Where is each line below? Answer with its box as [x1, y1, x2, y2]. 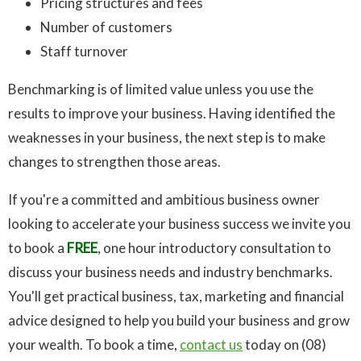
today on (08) [243, 336, 326, 354]
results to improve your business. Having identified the [8, 105, 335, 122]
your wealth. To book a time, [8, 336, 180, 354]
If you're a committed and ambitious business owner [8, 191, 320, 209]
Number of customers [40, 19, 172, 36]
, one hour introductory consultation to [98, 239, 331, 257]
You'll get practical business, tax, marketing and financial [8, 288, 344, 305]
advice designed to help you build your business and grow [8, 312, 350, 330]
